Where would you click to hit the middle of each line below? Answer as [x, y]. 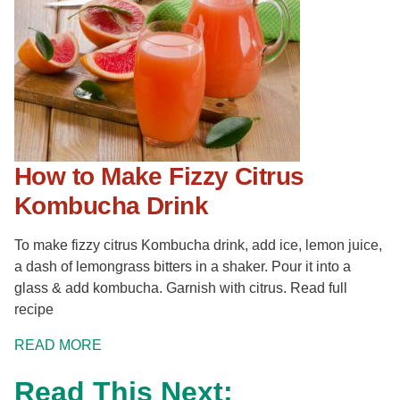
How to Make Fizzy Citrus [159, 176]
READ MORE [58, 345]
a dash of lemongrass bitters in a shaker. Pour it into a [183, 266]
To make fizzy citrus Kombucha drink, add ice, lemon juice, [198, 245]
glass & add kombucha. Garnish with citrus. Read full [181, 287]
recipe [34, 309]
